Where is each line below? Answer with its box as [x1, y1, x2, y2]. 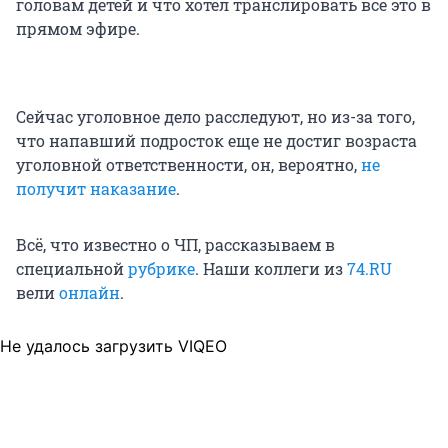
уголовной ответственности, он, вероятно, [16, 153, 361, 175]
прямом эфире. [16, 17, 140, 39]
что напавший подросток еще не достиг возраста [16, 129, 417, 151]
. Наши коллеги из [195, 257, 347, 279]
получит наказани [16, 177, 168, 199]
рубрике [128, 257, 195, 279]
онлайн [59, 281, 120, 303]
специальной [16, 257, 128, 279]
